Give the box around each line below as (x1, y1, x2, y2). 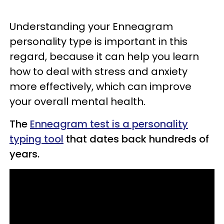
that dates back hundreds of (63, 132, 209, 146)
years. (9, 147, 39, 161)
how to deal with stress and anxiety (9, 64, 187, 78)
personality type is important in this (9, 34, 187, 48)
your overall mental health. (9, 94, 145, 108)
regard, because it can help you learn (9, 49, 199, 63)
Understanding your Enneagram (9, 19, 173, 33)
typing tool (9, 132, 63, 146)
